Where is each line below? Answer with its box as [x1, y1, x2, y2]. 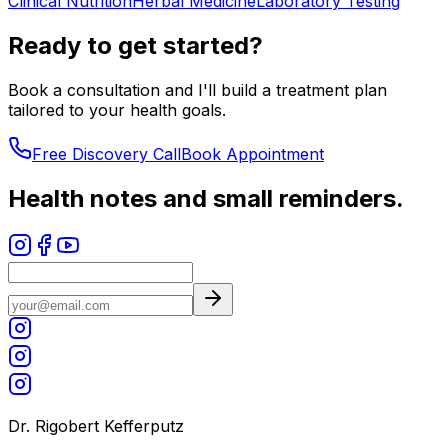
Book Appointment [181, 143, 324, 164]
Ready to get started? [8, 30, 263, 60]
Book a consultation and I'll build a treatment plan [8, 79, 387, 100]
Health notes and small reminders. [8, 183, 404, 213]
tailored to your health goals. [8, 99, 226, 120]
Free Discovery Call [32, 143, 181, 164]
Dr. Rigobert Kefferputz [8, 415, 184, 436]
